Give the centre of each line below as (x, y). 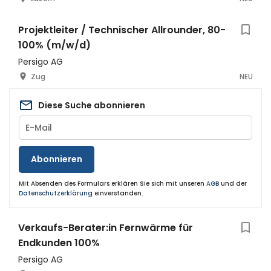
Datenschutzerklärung (56, 193)
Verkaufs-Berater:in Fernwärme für (106, 228)
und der (233, 184)
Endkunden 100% (59, 243)
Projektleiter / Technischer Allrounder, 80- (122, 30)
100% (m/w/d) (54, 45)
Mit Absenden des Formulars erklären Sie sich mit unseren (113, 184)
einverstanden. (118, 193)
